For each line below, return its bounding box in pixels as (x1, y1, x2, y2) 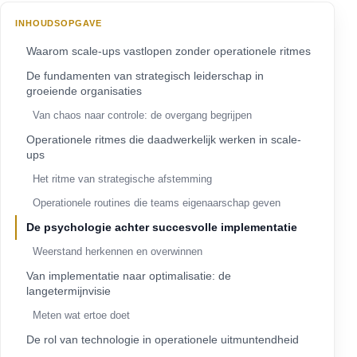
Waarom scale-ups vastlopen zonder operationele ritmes (26, 44, 311, 57)
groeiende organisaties (26, 84, 142, 97)
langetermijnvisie (26, 284, 111, 297)
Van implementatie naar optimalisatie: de (26, 269, 231, 282)
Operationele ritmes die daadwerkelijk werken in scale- (26, 132, 301, 146)
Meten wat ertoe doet (33, 308, 130, 321)
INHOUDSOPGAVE (15, 18, 102, 28)
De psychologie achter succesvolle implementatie (26, 220, 297, 233)
